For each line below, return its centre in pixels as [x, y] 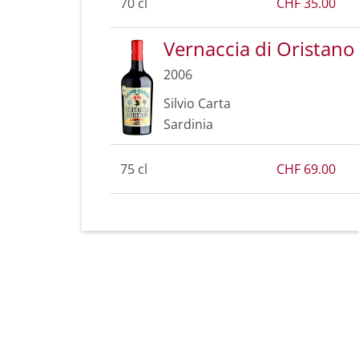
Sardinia [188, 124]
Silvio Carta [197, 103]
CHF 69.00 [306, 169]
